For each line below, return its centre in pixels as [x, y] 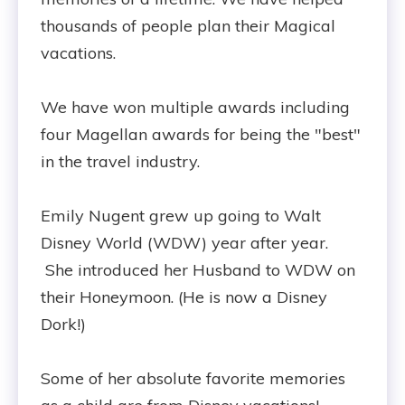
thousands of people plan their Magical [188, 26]
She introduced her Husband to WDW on [198, 270]
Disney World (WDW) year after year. [184, 243]
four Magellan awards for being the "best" [201, 134]
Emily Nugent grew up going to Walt [181, 216]
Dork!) [63, 324]
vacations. [78, 53]
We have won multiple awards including [195, 107]
